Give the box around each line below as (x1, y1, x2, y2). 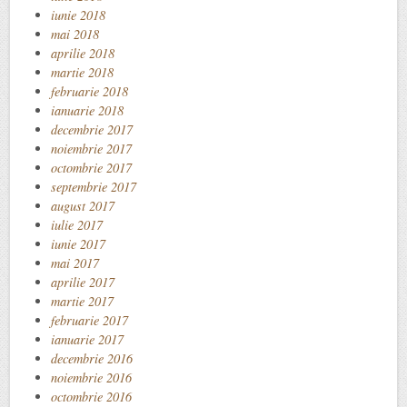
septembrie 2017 (51, 177, 136, 195)
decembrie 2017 (51, 120, 133, 138)
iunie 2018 (51, 5, 105, 24)
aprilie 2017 (51, 273, 114, 291)
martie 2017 (51, 292, 114, 310)
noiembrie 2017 (51, 139, 132, 157)
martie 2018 (51, 63, 114, 81)
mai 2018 (51, 25, 99, 43)
